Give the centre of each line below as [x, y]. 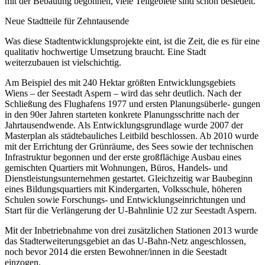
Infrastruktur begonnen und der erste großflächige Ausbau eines [123, 157]
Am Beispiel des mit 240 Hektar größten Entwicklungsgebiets [120, 82]
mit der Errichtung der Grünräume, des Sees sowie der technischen [129, 146]
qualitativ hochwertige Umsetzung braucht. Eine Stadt [105, 51]
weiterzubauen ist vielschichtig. [63, 62]
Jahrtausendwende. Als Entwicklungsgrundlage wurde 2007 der [124, 125]
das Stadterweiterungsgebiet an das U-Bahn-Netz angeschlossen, [125, 241]
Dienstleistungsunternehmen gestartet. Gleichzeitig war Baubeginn [129, 178]
